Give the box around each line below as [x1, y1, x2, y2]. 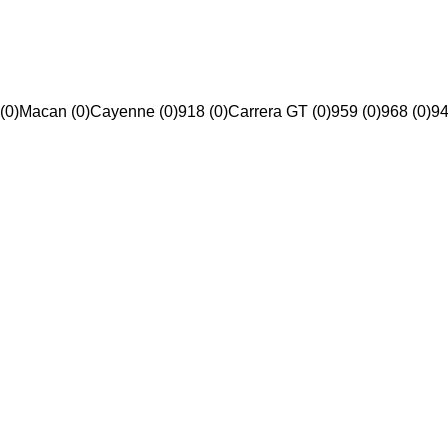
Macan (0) [19, 103, 90, 121]
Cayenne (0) [90, 103, 178, 121]
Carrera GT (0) [228, 103, 331, 121]
